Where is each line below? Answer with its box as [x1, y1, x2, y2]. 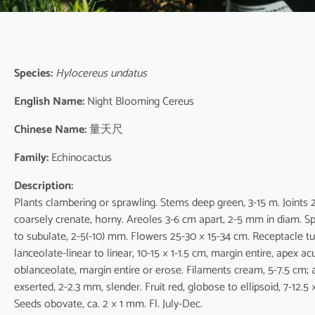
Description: [14, 176, 73, 196]
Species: [14, 64, 53, 84]
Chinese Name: [14, 120, 86, 140]
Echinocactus [49, 148, 112, 168]
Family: [14, 148, 49, 168]
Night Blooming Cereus [84, 92, 194, 112]
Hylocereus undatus [53, 64, 147, 84]
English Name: [14, 92, 84, 112]
